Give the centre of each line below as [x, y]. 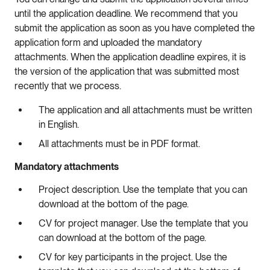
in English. [60, 124]
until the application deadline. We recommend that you [126, 13]
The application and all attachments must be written [145, 110]
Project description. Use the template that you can [143, 189]
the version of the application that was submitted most [127, 71]
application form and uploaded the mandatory [108, 42]
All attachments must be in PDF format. [121, 143]
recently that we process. [69, 86]
